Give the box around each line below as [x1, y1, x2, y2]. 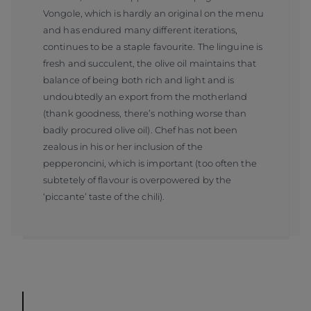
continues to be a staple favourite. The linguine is [43, 40, 263, 52]
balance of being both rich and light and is [43, 74, 235, 85]
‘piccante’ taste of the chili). [43, 190, 165, 202]
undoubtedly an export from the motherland [43, 90, 248, 102]
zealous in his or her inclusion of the [43, 140, 203, 152]
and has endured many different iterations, [43, 24, 238, 35]
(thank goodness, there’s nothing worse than [43, 107, 247, 119]
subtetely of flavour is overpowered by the [43, 174, 232, 185]
